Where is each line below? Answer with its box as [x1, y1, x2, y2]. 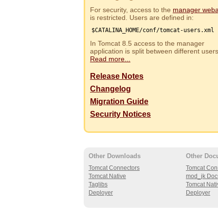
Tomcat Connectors [89, 164, 140, 172]
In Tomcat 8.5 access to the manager [90, 39, 204, 48]
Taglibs [89, 181, 108, 188]
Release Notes [90, 72, 144, 81]
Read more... [90, 55, 130, 63]
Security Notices [90, 110, 151, 119]
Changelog [90, 85, 131, 93]
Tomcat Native [89, 173, 126, 180]
